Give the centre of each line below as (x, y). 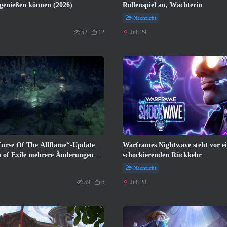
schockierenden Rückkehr (162, 155)
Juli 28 (138, 182)
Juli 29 (138, 32)
